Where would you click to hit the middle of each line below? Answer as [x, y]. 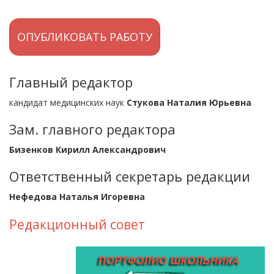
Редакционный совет [77, 224]
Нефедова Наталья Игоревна [77, 197]
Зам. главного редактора [92, 129]
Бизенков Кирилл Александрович [87, 150]
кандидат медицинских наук [68, 102]
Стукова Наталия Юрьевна [189, 102]
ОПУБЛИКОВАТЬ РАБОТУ [85, 37]
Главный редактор [71, 82]
